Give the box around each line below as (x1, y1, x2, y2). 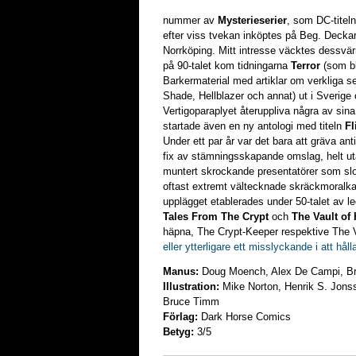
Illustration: (163, 281, 219, 292)
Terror (291, 60, 320, 72)
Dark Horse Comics (198, 311, 291, 323)
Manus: (163, 265, 199, 277)
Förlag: (163, 311, 198, 323)
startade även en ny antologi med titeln (163, 120, 345, 132)
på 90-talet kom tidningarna (163, 60, 291, 72)
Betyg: (163, 326, 194, 338)
